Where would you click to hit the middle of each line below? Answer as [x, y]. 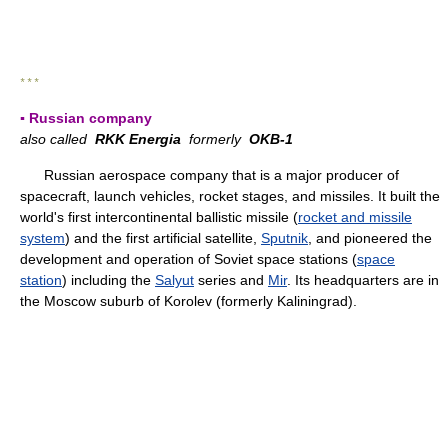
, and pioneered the [370, 238]
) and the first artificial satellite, [163, 238]
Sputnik [284, 238]
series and [231, 280]
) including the [108, 280]
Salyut [174, 280]
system [42, 238]
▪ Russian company [86, 118]
